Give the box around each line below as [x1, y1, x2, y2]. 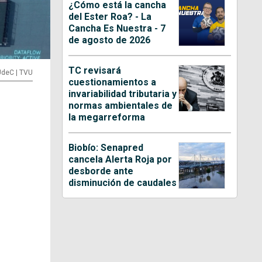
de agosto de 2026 [68, 34, 151, 46]
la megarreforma [68, 111, 146, 123]
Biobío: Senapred [68, 142, 144, 153]
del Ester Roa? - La [68, 11, 152, 22]
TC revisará [68, 64, 122, 76]
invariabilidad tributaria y [68, 88, 177, 99]
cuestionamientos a [68, 76, 157, 88]
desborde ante [68, 165, 134, 177]
